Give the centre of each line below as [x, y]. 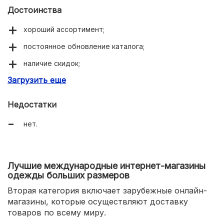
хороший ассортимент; [64, 29]
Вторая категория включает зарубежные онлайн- [107, 190]
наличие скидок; [52, 63]
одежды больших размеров [68, 175]
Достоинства [34, 10]
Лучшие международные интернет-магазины [106, 165]
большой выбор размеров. [70, 80]
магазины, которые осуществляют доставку [98, 201]
